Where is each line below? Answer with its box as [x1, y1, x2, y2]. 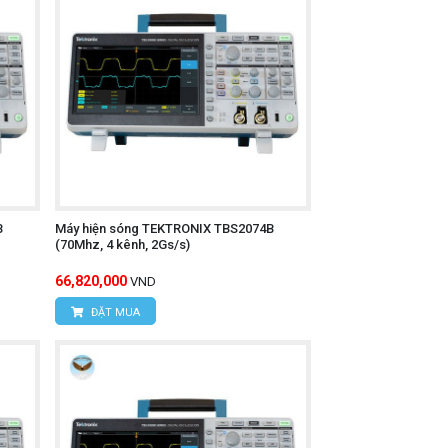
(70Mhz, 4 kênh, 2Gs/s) [54, 237, 190, 253]
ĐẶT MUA [87, 306, 140, 320]
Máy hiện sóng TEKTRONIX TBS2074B [54, 221, 274, 237]
